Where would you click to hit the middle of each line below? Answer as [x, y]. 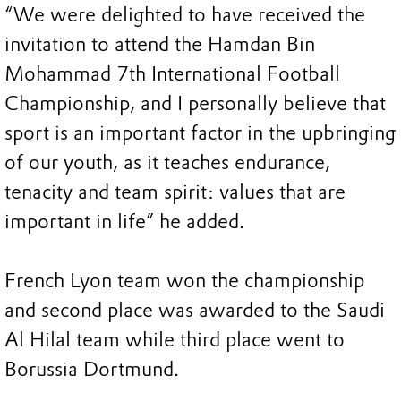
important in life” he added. [124, 222]
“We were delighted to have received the [185, 15]
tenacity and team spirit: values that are [175, 192]
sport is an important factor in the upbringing [200, 133]
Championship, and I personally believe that [195, 104]
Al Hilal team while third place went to [175, 340]
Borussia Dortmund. [92, 370]
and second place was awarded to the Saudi [195, 311]
